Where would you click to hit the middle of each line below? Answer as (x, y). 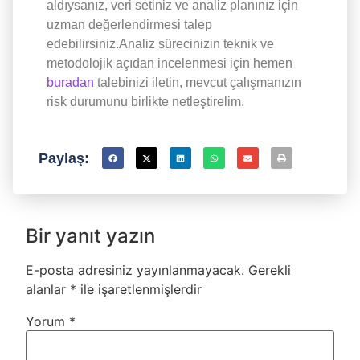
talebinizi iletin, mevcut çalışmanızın (198, 82)
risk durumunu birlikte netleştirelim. (145, 101)
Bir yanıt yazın (90, 236)
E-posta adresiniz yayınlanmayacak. (135, 270)
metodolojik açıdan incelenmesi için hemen (170, 63)
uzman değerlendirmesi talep (129, 24)
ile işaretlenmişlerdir (139, 290)
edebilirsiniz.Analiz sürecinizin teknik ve (160, 43)
